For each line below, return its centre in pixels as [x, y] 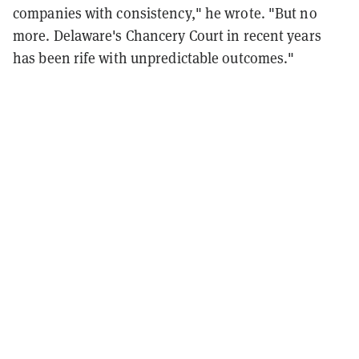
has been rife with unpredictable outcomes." [155, 58]
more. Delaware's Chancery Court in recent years [167, 35]
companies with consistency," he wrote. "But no [165, 13]
